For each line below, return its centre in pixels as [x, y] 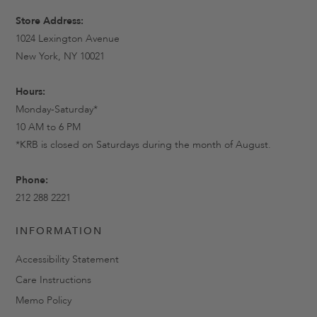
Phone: [32, 180]
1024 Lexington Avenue [68, 39]
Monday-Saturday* [57, 110]
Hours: [30, 92]
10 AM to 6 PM [48, 127]
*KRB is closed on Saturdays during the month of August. [143, 145]
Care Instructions [53, 280]
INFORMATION [59, 231]
